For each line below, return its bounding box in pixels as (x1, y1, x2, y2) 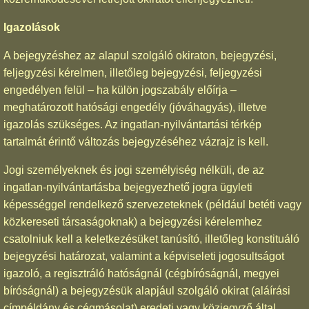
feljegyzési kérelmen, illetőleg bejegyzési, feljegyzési (3, 66, 262, 79)
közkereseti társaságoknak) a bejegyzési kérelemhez (3, 215, 262, 228)
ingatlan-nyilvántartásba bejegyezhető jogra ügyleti (3, 181, 252, 193)
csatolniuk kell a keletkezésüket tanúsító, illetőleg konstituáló (3, 232, 299, 245)
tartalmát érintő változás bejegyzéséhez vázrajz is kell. (3, 135, 268, 148)
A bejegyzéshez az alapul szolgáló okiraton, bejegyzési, (3, 49, 277, 61)
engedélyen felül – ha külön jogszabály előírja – (3, 83, 237, 96)
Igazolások (3, 21, 60, 33)
